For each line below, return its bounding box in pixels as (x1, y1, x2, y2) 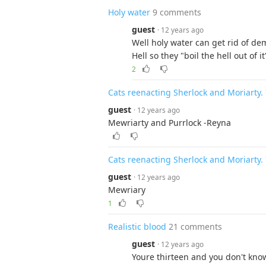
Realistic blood (108, 221, 166, 232)
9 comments (153, 7, 201, 18)
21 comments (169, 221, 222, 232)
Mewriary (108, 184, 145, 195)
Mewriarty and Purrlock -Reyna (108, 117, 231, 128)
